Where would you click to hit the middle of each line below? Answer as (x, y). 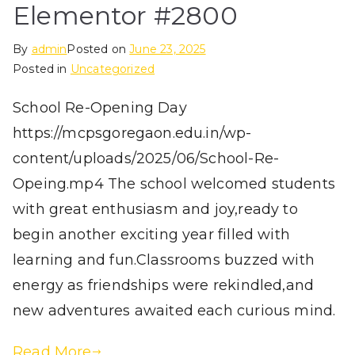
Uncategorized (113, 69)
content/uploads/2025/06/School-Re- (146, 158)
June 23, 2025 (168, 49)
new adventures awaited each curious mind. (174, 310)
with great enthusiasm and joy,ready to (155, 209)
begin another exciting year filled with (152, 234)
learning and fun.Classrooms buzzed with (164, 260)
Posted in (42, 69)
